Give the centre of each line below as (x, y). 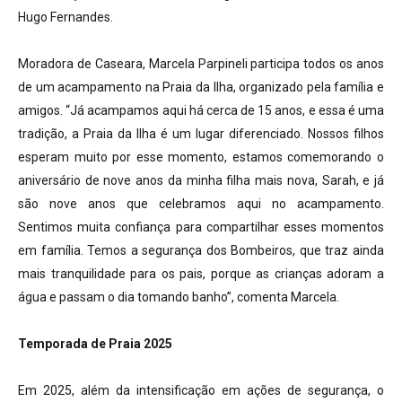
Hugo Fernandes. (66, 17)
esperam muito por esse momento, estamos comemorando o (201, 157)
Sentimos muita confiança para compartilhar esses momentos (201, 227)
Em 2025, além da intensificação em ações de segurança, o (201, 391)
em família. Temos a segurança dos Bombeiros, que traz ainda (201, 251)
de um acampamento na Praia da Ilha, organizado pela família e (201, 87)
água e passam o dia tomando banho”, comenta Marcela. (179, 297)
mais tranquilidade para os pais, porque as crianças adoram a (201, 274)
